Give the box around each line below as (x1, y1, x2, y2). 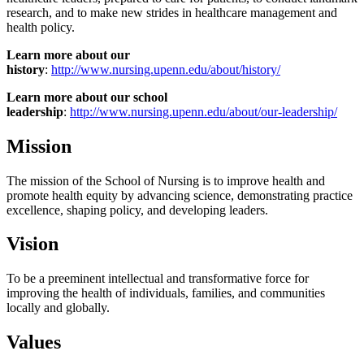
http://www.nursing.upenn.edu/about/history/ (51, 62, 280, 76)
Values (6, 331, 61, 353)
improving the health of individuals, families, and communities (6, 286, 325, 301)
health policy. (6, 19, 75, 34)
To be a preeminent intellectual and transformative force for (6, 271, 309, 286)
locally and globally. (6, 301, 110, 315)
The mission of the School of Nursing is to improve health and (6, 173, 325, 188)
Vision (6, 233, 58, 255)
